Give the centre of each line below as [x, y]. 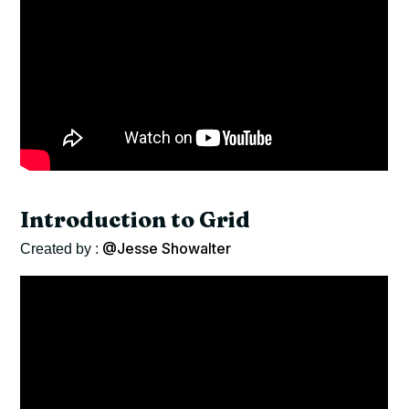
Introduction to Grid [136, 220]
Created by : [62, 249]
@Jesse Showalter [167, 249]
